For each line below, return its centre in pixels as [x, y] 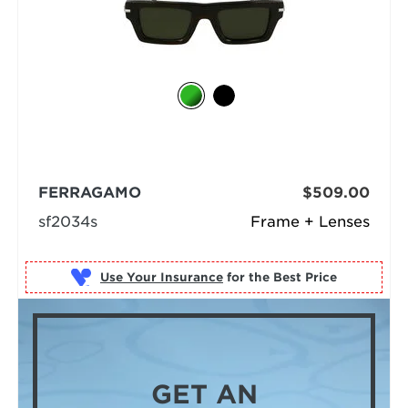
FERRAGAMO [89, 193]
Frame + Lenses [311, 222]
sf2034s [67, 222]
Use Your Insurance [161, 277]
